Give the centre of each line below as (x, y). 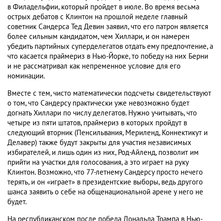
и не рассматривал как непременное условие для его (94, 66)
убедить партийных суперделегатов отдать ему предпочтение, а (110, 47)
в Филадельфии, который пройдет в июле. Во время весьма (103, 7)
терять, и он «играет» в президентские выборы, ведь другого (105, 182)
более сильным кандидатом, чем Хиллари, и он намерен (98, 37)
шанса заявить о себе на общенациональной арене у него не (105, 192)
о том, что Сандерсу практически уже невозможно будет (98, 103)
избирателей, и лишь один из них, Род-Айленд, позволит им (103, 153)
